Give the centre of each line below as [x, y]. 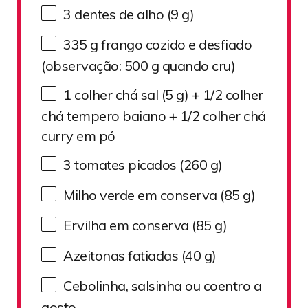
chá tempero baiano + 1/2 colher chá [154, 116]
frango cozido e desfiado [175, 44]
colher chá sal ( [118, 94]
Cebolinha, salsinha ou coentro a [162, 285]
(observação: [83, 66]
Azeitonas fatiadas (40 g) [140, 255]
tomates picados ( [127, 164]
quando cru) [197, 66]
